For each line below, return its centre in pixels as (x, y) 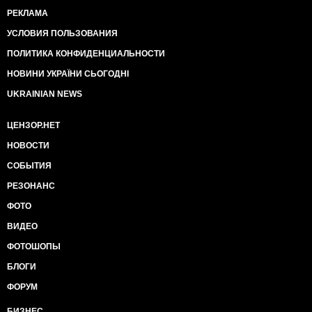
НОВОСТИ (28, 146)
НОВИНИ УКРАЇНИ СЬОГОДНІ (68, 74)
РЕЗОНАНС (31, 186)
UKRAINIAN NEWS (45, 94)
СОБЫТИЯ (29, 166)
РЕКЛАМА (28, 13)
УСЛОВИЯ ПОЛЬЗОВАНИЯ (62, 33)
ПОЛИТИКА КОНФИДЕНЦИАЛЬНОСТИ (86, 54)
